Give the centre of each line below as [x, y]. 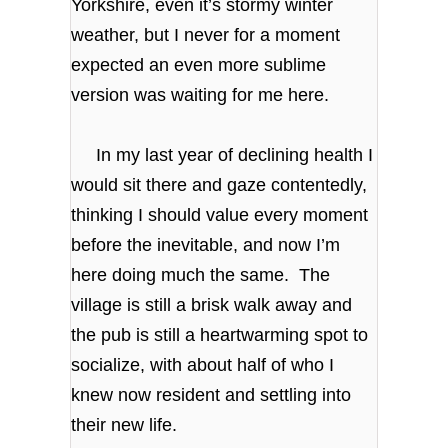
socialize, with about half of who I [203, 364]
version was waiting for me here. [200, 94]
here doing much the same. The [201, 274]
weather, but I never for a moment [206, 34]
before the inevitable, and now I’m [206, 244]
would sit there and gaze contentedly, [219, 184]
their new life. [124, 424]
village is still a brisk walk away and [212, 304]
